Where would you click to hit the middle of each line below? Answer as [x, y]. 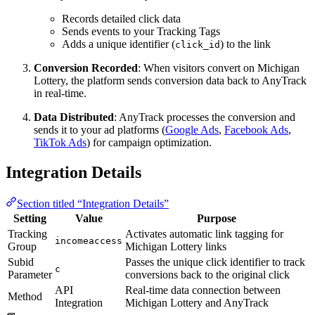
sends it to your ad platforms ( [99, 130]
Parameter [30, 274]
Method [25, 296]
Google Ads [192, 130]
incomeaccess [89, 240]
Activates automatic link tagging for [204, 233]
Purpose [216, 218]
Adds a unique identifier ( [118, 44]
